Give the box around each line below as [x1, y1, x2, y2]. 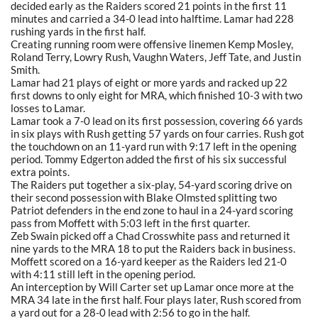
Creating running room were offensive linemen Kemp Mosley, [11, 37, 293, 50]
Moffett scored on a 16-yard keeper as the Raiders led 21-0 [11, 254, 287, 268]
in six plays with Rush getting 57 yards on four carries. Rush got [11, 126, 305, 140]
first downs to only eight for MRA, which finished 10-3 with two [11, 88, 302, 102]
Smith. [11, 62, 40, 76]
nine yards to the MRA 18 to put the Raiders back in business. [11, 241, 295, 255]
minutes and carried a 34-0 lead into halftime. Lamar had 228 [11, 11, 294, 25]
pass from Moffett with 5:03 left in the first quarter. [11, 216, 250, 229]
